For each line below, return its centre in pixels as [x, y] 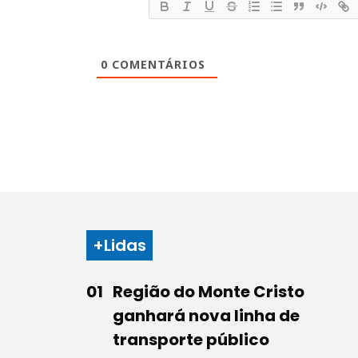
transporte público [191, 339]
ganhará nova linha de [206, 315]
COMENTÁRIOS [157, 64]
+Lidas [119, 245]
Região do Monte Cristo [209, 291]
